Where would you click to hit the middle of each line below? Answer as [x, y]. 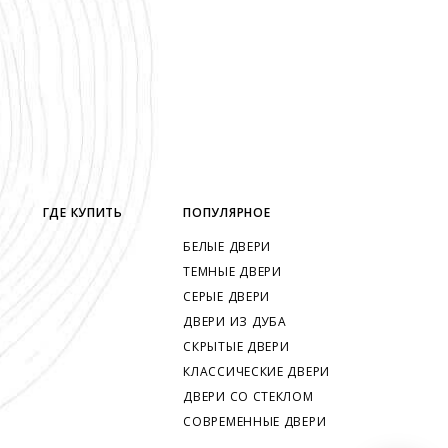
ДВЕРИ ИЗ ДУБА [235, 321]
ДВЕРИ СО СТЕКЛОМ [248, 396]
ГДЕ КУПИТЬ [82, 212]
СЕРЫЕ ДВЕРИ [227, 296]
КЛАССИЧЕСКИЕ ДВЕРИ [256, 371]
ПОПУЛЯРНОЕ [227, 212]
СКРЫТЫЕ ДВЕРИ [236, 346]
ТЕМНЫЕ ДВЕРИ [232, 271]
